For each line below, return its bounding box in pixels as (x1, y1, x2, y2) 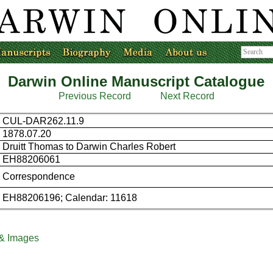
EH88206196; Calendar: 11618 (2, 193, 138, 203)
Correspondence (2, 171, 76, 182)
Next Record (160, 91, 214, 101)
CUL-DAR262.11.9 (2, 116, 85, 126)
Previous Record (58, 91, 131, 101)
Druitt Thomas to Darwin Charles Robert (2, 141, 176, 152)
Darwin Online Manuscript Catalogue (8, 73, 265, 90)
